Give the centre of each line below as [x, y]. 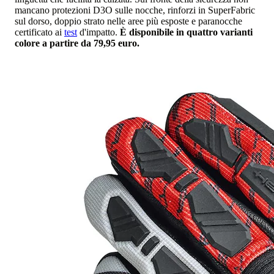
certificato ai [39, 32]
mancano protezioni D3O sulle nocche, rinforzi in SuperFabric [135, 10]
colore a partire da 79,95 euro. [77, 43]
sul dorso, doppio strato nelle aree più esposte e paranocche [128, 21]
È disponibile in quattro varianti [186, 32]
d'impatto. [98, 32]
